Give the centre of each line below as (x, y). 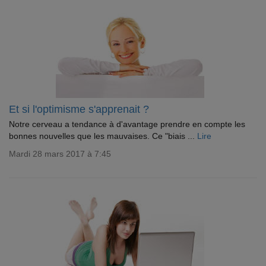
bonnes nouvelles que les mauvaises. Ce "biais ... (103, 136)
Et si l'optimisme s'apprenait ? (79, 109)
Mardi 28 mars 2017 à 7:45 (60, 154)
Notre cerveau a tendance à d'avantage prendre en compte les (127, 124)
